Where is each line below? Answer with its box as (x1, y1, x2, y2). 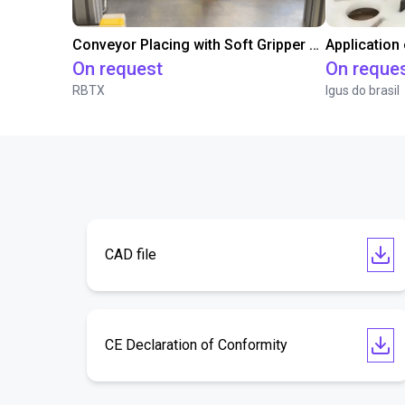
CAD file (105, 246, 156, 263)
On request (72, 58, 163, 80)
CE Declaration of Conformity (105, 336, 287, 353)
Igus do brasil (325, 83, 400, 98)
